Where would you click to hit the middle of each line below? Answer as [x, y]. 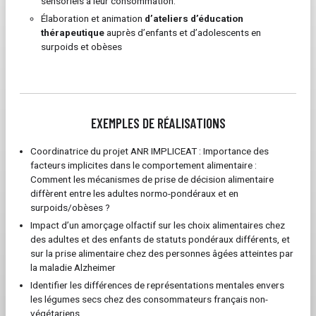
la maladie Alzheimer [73, 267]
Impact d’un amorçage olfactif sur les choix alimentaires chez [158, 225]
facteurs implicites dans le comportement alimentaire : [144, 165]
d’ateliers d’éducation [194, 18]
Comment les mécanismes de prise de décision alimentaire [152, 179]
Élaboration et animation [93, 18]
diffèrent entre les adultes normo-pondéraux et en [134, 193]
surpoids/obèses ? [70, 207]
